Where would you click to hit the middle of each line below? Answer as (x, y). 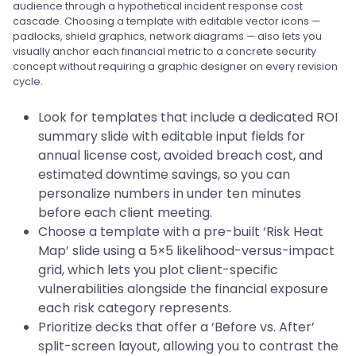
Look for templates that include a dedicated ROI (188, 117)
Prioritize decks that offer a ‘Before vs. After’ (176, 327)
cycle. (28, 81)
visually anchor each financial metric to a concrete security (164, 51)
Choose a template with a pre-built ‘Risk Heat (181, 232)
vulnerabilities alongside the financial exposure (183, 289)
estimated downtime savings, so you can (164, 174)
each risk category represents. (135, 308)
